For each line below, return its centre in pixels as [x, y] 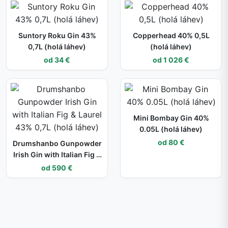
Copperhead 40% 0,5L [171, 36]
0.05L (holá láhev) [171, 129]
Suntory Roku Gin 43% [57, 36]
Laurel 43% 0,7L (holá [57, 166]
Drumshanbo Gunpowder [57, 144]
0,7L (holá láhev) [57, 47]
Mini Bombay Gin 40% [171, 118]
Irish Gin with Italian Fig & [57, 155]
